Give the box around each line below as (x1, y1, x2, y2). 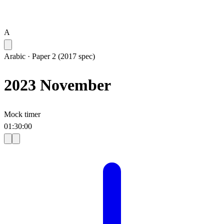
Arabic (4, 52, 25, 60)
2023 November (4, 76, 111, 94)
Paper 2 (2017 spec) (32, 52, 95, 60)
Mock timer (4, 109, 40, 118)
